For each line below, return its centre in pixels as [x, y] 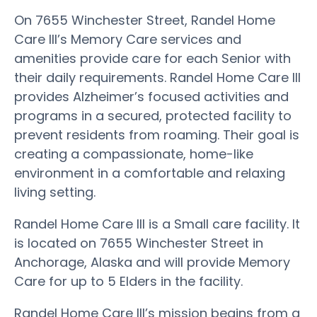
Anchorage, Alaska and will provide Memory [152, 262]
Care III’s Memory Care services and [128, 39]
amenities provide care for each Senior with [152, 58]
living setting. [55, 192]
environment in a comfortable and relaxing [150, 173]
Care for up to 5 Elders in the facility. [128, 281]
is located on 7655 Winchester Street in [139, 243]
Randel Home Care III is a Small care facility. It [157, 224]
